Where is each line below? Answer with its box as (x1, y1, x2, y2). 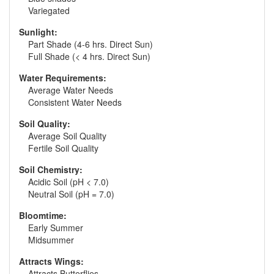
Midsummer (28, 234, 74, 246)
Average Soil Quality (28, 130, 106, 142)
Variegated (28, 4, 70, 17)
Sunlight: (19, 26, 57, 38)
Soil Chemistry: (19, 163, 83, 176)
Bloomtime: (19, 209, 67, 221)
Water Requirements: (19, 72, 106, 84)
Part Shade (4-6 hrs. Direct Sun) (28, 38, 153, 50)
